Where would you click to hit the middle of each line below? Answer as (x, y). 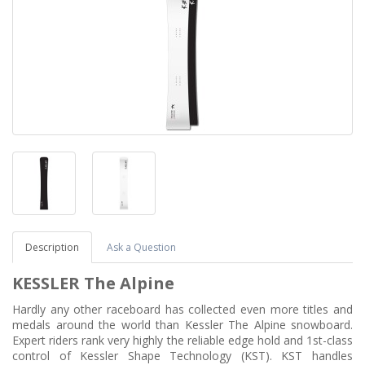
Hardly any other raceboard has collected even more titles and (182, 309)
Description (52, 247)
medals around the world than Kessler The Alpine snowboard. (182, 325)
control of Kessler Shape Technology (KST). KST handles (182, 356)
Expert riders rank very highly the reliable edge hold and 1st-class (182, 340)
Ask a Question (141, 247)
